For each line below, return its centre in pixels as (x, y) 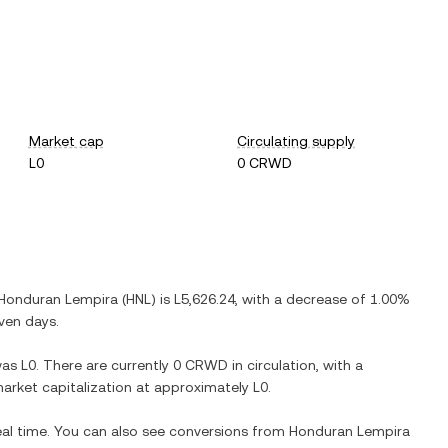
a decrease (310, 299)
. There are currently (104, 365)
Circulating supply (296, 141)
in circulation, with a (295, 365)
